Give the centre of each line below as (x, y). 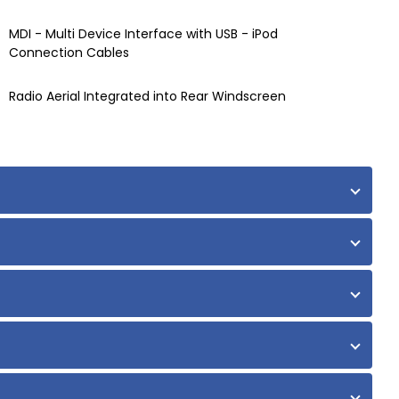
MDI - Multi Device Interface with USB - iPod (143, 34)
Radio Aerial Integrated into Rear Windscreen (147, 97)
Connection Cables (69, 53)
